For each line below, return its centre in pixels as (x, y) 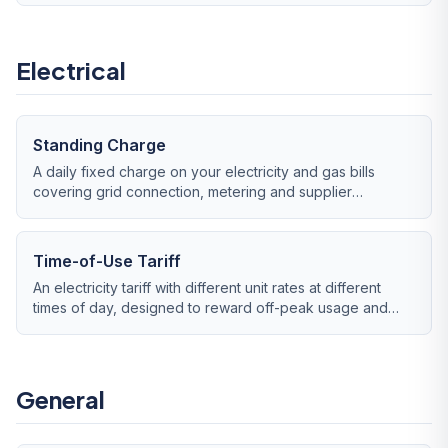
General (60, 399)
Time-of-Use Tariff (107, 261)
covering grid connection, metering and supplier (192, 191)
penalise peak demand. (110, 327)
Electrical (71, 70)
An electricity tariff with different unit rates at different (207, 287)
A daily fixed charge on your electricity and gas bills (204, 171)
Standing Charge (99, 145)
